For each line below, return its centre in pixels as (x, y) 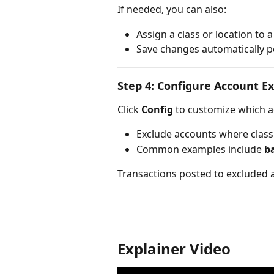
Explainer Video (174, 249)
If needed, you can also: (172, 9)
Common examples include (200, 149)
